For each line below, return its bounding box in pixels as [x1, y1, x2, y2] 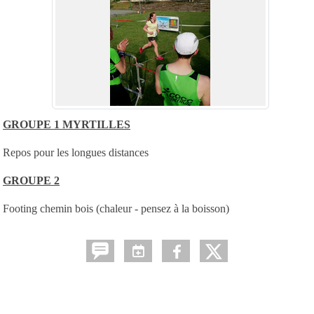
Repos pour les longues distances [3, 146, 149, 158]
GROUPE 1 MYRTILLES [3, 118, 130, 130]
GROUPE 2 [3, 174, 60, 186]
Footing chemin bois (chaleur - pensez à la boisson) [3, 202, 229, 214]
